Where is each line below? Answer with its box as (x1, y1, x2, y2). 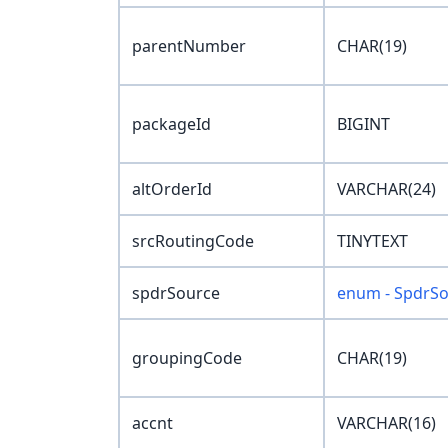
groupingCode (132, 347, 242, 370)
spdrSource (132, 282, 220, 305)
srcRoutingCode (132, 230, 254, 253)
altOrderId (132, 178, 212, 201)
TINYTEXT (337, 230, 408, 253)
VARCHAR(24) (337, 178, 436, 201)
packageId (132, 113, 211, 136)
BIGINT (337, 113, 390, 136)
